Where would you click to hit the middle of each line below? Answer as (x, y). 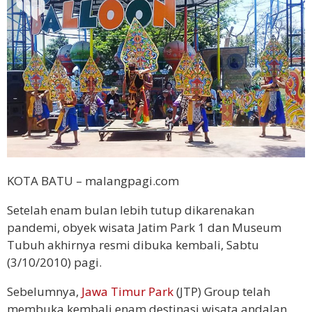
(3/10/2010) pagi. (54, 262)
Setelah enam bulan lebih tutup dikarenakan (131, 210)
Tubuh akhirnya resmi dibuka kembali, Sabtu (133, 244)
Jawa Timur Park (127, 291)
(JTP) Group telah (222, 291)
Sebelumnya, (44, 291)
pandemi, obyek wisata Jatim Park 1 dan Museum (144, 227)
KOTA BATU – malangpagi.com (93, 180)
